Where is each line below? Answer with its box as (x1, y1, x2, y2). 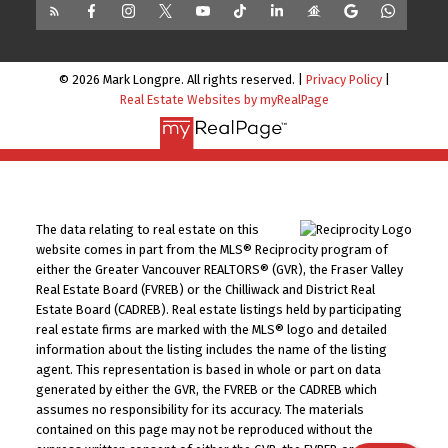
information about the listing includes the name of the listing (35, 342, 387, 358)
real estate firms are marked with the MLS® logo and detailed (35, 322, 387, 338)
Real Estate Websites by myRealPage (119, 91, 329, 107)
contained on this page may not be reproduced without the (35, 422, 373, 438)
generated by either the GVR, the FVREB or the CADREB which (35, 382, 377, 398)
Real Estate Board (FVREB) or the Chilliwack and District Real (35, 282, 375, 298)
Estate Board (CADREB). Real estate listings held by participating (35, 302, 402, 318)
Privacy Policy (305, 71, 382, 87)
